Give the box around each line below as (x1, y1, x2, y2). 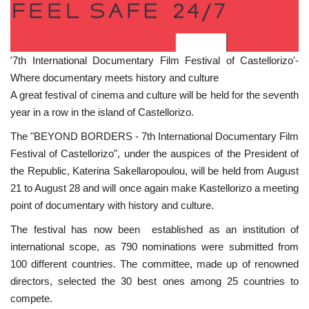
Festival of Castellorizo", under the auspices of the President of (10, 147, 299, 159)
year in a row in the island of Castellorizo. (10, 106, 197, 118)
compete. (10, 292, 52, 304)
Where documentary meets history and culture (10, 71, 219, 83)
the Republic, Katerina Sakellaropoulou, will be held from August (10, 164, 299, 177)
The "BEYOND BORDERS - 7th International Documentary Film (10, 130, 299, 142)
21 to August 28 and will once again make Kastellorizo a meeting (10, 181, 299, 194)
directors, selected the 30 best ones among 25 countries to (10, 275, 299, 287)
